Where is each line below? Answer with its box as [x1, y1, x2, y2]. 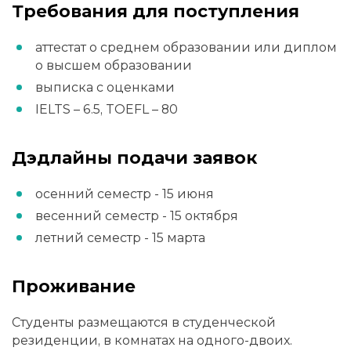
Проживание [12, 275, 136, 297]
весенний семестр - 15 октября [35, 208, 238, 224]
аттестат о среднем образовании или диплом [35, 40, 337, 56]
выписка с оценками [35, 80, 175, 96]
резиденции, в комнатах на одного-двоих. [12, 333, 292, 349]
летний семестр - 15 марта [35, 230, 205, 246]
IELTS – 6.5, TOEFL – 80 [35, 102, 178, 118]
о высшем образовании [35, 58, 192, 74]
